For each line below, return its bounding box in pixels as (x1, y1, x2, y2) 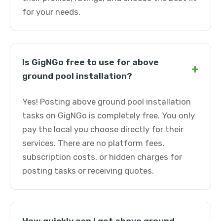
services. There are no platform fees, (22, 138, 164, 148)
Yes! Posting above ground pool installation (22, 97, 191, 107)
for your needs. (22, 7, 80, 17)
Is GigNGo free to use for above (22, 57, 159, 67)
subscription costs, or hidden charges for (22, 152, 182, 162)
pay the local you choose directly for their (22, 124, 184, 134)
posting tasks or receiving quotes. (22, 166, 154, 176)
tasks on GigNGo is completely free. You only (22, 110, 195, 120)
